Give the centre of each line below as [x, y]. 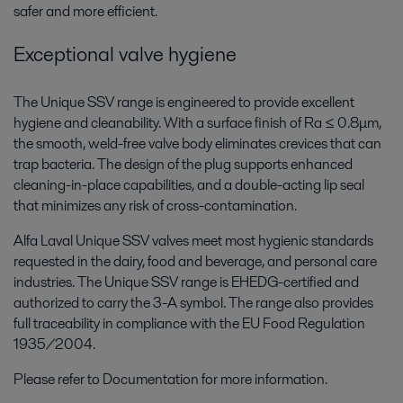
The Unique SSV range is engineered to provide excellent [184, 103]
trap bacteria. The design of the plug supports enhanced [183, 165]
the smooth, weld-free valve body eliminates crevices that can [197, 144]
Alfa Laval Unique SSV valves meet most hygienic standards [193, 241]
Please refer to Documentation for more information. [170, 380]
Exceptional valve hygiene [125, 54]
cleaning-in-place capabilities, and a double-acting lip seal [189, 185]
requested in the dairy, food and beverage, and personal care [195, 262]
